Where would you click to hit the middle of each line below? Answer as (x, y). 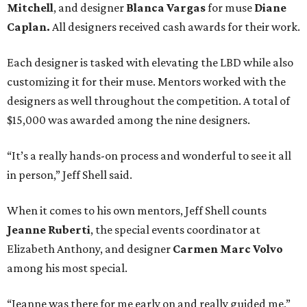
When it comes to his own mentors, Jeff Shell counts (137, 211)
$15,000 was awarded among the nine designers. (128, 120)
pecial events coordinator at (190, 230)
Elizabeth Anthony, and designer (90, 249)
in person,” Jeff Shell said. (70, 175)
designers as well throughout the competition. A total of (148, 101)
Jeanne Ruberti (49, 230)
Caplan (27, 27)
